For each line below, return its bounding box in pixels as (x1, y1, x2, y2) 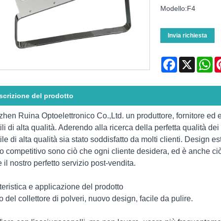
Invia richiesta (167, 32, 207, 39)
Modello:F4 (160, 4, 195, 13)
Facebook (177, 57, 208, 65)
